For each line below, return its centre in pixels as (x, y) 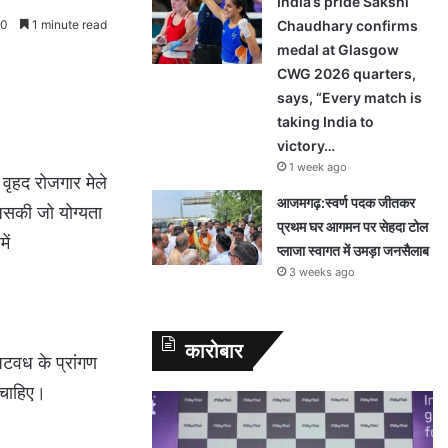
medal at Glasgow (338, 49)
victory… (306, 145)
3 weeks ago (322, 272)
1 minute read (68, 24)
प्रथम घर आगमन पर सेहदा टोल (352, 226)
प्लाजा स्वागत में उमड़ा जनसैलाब (354, 250)
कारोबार (214, 351)
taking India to (325, 121)
